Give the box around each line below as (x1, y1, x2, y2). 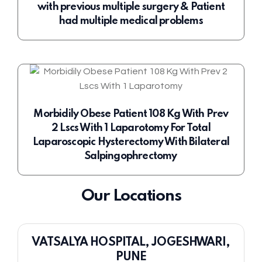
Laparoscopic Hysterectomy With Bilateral (32, 137, 229, 148)
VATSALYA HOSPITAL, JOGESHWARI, (32, 237, 230, 249)
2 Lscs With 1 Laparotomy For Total (51, 123, 211, 134)
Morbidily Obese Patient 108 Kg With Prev (33, 109, 229, 120)
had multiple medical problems (59, 16, 203, 27)
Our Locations (81, 188, 181, 205)
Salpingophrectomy (85, 151, 177, 162)
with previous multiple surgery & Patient (37, 2, 225, 13)
